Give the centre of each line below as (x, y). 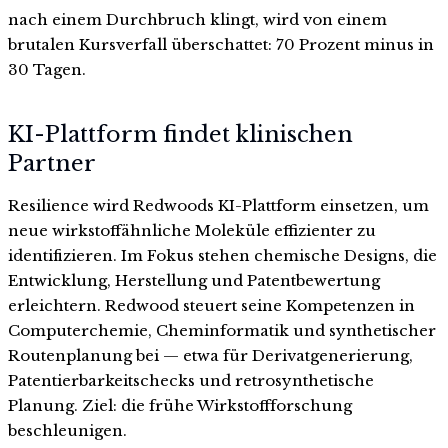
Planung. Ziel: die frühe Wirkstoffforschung (180, 406)
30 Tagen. (47, 69)
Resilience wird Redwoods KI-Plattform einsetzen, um (218, 206)
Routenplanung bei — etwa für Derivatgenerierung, (210, 356)
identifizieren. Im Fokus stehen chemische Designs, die (222, 256)
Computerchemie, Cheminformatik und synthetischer (222, 331)
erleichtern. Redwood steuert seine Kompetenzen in (211, 306)
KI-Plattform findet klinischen (180, 135)
